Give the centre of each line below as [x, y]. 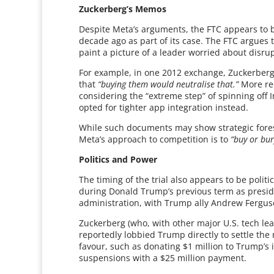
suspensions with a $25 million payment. [163, 258]
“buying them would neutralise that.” [168, 84]
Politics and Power [118, 159]
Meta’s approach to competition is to [155, 139]
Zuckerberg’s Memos [123, 9]
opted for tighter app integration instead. [164, 107]
